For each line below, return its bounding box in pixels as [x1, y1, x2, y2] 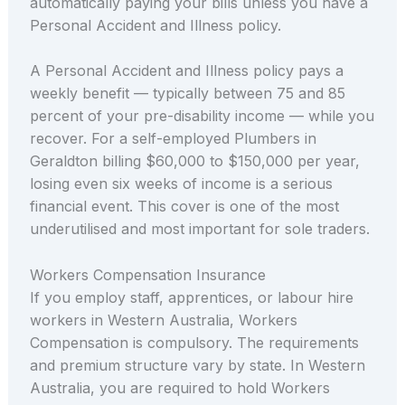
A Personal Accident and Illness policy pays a [29, 61, 344, 80]
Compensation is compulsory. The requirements [29, 334, 359, 353]
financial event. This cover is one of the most [29, 197, 339, 216]
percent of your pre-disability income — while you [29, 107, 374, 126]
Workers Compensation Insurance [29, 266, 266, 285]
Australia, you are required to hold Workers [29, 379, 330, 398]
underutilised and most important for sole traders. [29, 220, 370, 239]
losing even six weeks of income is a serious [29, 174, 333, 193]
